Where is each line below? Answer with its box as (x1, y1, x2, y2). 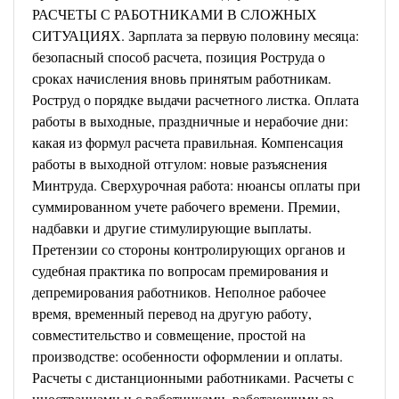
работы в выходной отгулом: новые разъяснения (32, 154, 327, 173)
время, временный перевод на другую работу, (32, 304, 312, 322)
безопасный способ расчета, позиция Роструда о (32, 47, 325, 66)
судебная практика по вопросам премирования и (32, 261, 329, 280)
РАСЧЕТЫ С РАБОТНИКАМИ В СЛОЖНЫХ (32, 4, 317, 23)
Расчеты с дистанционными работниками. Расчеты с (32, 368, 354, 387)
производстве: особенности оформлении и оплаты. (32, 346, 343, 365)
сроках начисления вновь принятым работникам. (32, 69, 331, 87)
